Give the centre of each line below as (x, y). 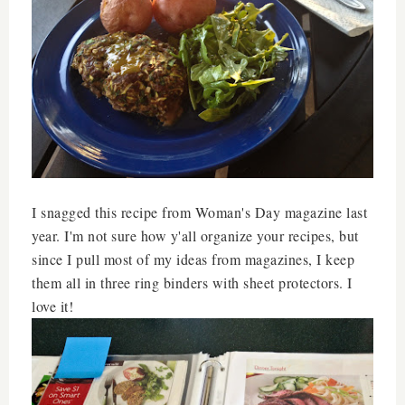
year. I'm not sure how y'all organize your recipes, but (195, 235)
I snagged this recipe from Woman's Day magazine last (199, 212)
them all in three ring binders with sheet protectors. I (192, 282)
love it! (55, 306)
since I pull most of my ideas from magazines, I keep (193, 259)
